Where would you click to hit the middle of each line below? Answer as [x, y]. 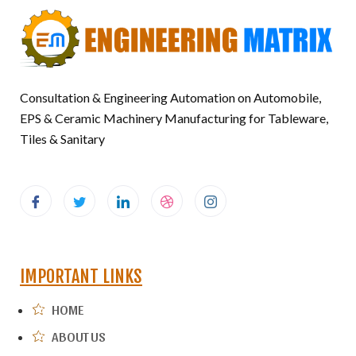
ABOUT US [79, 336]
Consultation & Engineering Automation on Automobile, [170, 97]
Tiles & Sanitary [62, 138]
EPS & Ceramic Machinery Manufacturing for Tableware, [174, 118]
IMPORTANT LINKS [81, 276]
